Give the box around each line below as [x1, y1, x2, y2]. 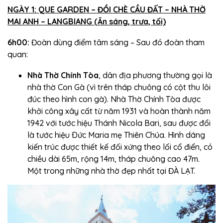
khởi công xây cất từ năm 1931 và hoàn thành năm [27, 106, 211, 116]
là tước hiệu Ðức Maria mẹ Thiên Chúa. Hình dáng [27, 129, 205, 140]
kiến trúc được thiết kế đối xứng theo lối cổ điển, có [27, 141, 213, 152]
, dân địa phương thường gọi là [99, 70, 212, 80]
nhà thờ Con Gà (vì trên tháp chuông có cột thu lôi [27, 82, 211, 92]
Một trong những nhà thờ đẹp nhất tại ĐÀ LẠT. [27, 165, 195, 176]
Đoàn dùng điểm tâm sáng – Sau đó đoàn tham [29, 37, 205, 47]
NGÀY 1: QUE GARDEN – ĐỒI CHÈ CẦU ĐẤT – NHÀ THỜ [7, 4, 206, 14]
